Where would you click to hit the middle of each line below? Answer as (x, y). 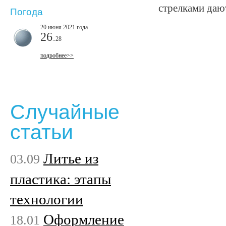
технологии (47, 199)
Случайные (65, 112)
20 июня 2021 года (64, 27)
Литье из (71, 158)
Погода (26, 12)
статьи (42, 132)
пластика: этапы (61, 179)
